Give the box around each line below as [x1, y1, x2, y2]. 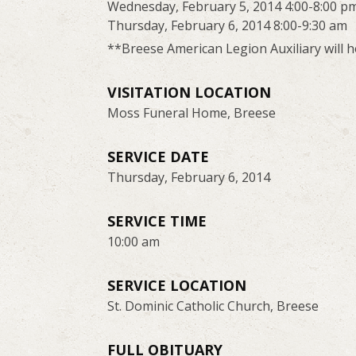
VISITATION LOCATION [107, 83, 272, 103]
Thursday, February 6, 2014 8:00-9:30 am [107, 17, 348, 35]
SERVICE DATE [107, 147, 210, 167]
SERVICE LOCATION [107, 276, 247, 296]
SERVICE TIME [107, 211, 207, 231]
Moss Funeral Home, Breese [107, 104, 277, 122]
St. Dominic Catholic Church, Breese [107, 297, 319, 315]
